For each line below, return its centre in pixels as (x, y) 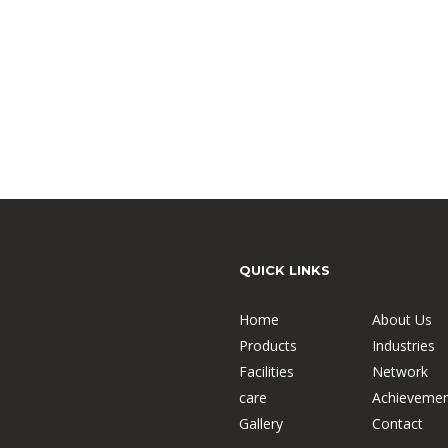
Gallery (261, 423)
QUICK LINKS (284, 269)
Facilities (266, 371)
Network (400, 371)
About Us (402, 319)
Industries (403, 345)
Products (268, 345)
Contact (397, 423)
